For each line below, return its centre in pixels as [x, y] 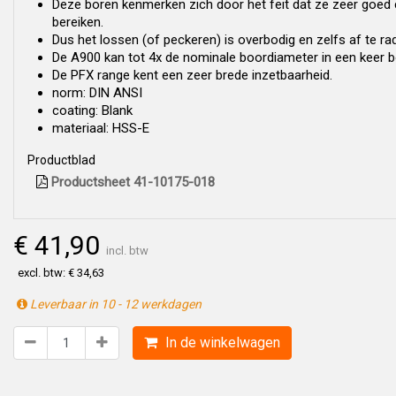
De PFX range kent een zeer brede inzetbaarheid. [192, 75]
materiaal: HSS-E [101, 128]
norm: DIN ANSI [97, 93]
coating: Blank [92, 110]
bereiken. [78, 22]
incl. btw [127, 251]
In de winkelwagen [221, 343]
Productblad [61, 160]
